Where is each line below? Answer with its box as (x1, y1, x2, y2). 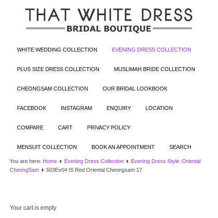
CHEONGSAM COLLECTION (17, 85, 88, 91)
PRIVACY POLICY (87, 124, 130, 130)
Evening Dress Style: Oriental (131, 158, 200, 164)
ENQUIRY (107, 105, 131, 111)
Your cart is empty (10, 204, 56, 211)
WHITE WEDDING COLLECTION (17, 46, 97, 53)
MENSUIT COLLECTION (17, 144, 77, 150)
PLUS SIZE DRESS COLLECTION (17, 66, 99, 72)
